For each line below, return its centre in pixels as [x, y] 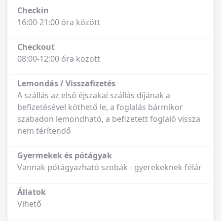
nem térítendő [44, 131]
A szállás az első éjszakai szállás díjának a [94, 95]
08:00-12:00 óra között [59, 59]
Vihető [29, 204]
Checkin [33, 11]
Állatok [32, 192]
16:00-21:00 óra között [59, 22]
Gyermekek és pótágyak [65, 156]
